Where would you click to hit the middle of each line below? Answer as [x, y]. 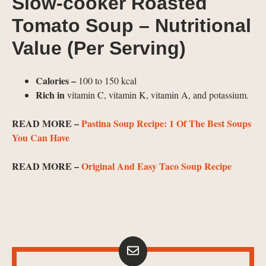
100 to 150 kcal [107, 80]
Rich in [50, 94]
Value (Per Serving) [99, 48]
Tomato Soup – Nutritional [132, 25]
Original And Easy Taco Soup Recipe [156, 166]
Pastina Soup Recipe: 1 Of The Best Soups [166, 123]
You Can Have [41, 137]
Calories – [57, 80]
